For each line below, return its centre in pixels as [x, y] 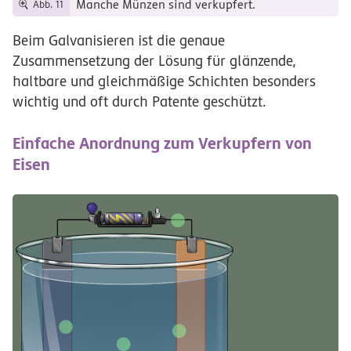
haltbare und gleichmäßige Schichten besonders [164, 81]
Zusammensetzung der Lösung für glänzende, [154, 61]
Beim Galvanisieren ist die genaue [119, 41]
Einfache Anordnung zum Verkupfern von [162, 144]
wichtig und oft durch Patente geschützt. [139, 102]
